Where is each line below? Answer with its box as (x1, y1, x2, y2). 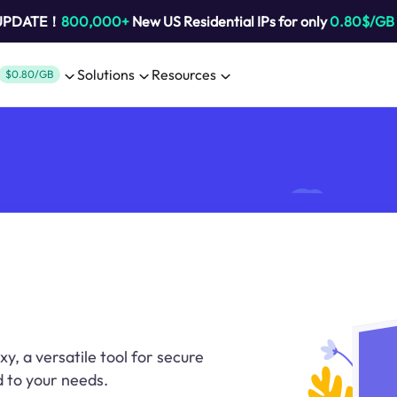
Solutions (77, 66, 135, 83)
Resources (152, 66, 216, 83)
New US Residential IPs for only (128, 12, 330, 30)
